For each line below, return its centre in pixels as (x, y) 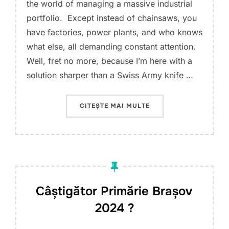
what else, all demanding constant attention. (112, 47)
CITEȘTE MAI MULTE (114, 106)
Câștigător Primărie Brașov (114, 191)
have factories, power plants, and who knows (114, 32)
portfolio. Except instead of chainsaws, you (112, 18)
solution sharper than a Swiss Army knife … (110, 75)
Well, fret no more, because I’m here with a (109, 61)
